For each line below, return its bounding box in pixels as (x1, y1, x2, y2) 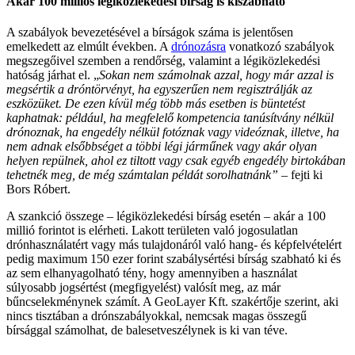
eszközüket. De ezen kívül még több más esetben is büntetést (6, 97, 305, 111)
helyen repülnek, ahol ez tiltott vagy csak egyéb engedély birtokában (6, 154, 345, 168)
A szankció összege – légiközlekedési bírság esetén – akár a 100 (6, 209, 326, 223)
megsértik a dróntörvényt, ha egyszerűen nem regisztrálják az (6, 82, 312, 97)
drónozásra (171, 40, 226, 54)
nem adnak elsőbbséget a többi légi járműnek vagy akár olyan (6, 139, 317, 154)
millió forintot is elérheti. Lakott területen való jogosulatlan (6, 223, 298, 238)
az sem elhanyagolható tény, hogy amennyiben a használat (6, 266, 297, 281)
